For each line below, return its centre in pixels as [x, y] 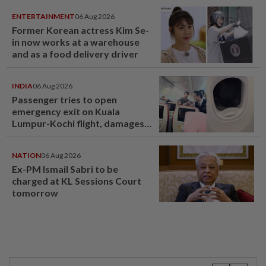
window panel [42, 135]
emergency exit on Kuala [66, 111]
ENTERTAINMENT [43, 16]
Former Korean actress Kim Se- [80, 30]
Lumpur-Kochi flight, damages [78, 123]
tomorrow [35, 192]
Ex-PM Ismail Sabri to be [65, 169]
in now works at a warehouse [76, 42]
